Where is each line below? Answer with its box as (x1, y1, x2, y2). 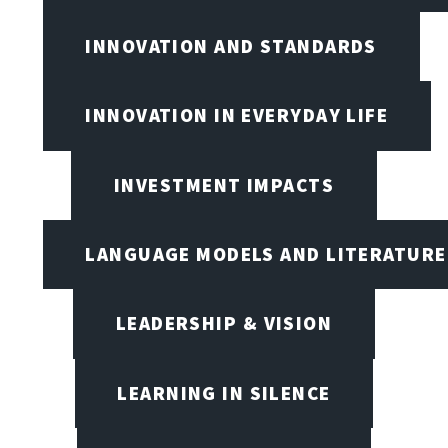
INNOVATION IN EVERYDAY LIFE (85, 103, 389, 128)
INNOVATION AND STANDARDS (85, 34, 377, 59)
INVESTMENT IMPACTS (114, 172, 334, 197)
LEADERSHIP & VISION (115, 311, 333, 336)
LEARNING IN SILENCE (117, 380, 331, 405)
